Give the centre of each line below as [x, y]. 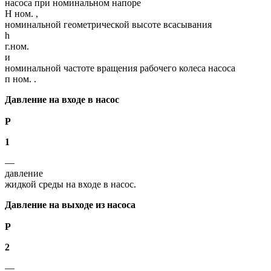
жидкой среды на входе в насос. [70, 184]
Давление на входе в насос [62, 99]
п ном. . [21, 79]
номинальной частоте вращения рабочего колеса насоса [120, 68]
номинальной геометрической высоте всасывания [108, 24]
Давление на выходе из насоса [70, 204]
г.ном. [17, 46]
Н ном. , [21, 13]
